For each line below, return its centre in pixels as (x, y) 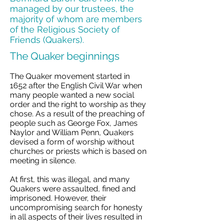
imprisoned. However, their (58, 198)
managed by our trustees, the (72, 9)
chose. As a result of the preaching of (77, 114)
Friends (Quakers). (47, 40)
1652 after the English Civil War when (76, 86)
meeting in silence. (43, 161)
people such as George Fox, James (74, 123)
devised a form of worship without (72, 142)
